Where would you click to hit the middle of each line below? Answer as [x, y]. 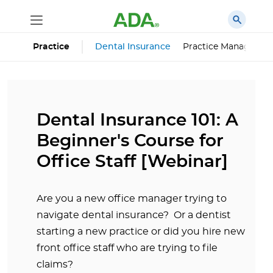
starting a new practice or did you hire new [141, 232]
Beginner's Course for [130, 141]
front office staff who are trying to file [127, 248]
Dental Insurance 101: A [137, 121]
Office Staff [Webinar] [132, 162]
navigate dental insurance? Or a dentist [134, 215]
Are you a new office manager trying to [132, 199]
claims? [55, 264]
